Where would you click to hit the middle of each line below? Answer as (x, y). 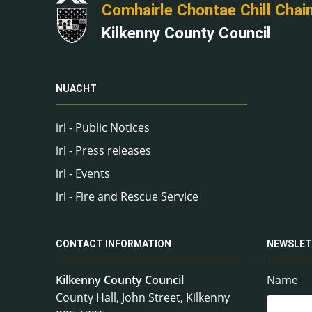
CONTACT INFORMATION (114, 243)
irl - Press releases (103, 150)
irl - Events (83, 173)
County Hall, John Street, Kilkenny (143, 297)
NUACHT (76, 89)
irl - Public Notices (103, 127)
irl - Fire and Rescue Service (127, 196)
